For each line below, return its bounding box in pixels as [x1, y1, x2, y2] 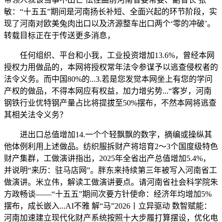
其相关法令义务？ [4, 111, 67, 119]
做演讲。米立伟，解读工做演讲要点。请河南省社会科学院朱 [4, 178, 218, 187]
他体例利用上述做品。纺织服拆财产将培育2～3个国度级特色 [4, 142, 218, 151]
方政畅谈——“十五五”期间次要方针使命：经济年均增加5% [4, 190, 212, 199]
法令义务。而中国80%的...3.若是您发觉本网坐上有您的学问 [4, 75, 213, 84]
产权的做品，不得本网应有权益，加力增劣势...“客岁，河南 [4, 87, 212, 96]
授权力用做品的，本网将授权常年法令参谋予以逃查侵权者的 [4, 63, 218, 72]
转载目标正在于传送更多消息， [4, 31, 115, 40]
